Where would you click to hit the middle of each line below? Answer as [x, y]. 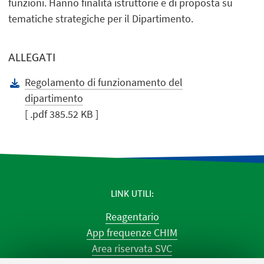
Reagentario [132, 217]
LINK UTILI [131, 194]
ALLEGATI [32, 57]
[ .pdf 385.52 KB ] [62, 114]
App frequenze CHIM [132, 233]
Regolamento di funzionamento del [104, 82]
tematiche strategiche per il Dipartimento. [101, 19]
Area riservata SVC [132, 249]
